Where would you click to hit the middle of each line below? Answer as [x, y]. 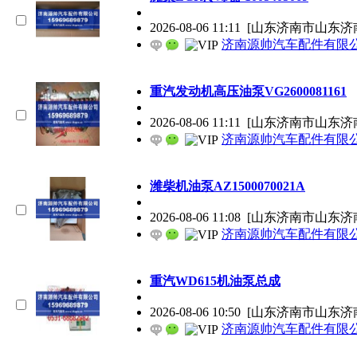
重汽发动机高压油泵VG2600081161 [248, 91]
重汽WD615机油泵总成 [215, 280]
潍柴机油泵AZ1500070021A [228, 186]
